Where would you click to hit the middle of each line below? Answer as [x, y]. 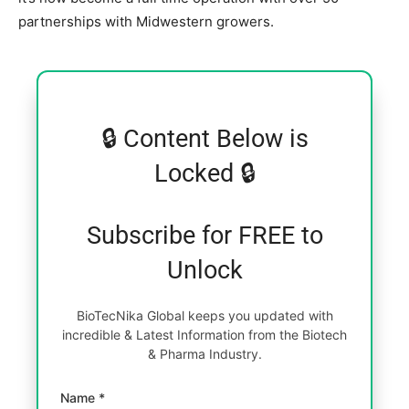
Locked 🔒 [204, 174]
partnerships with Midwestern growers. [146, 22]
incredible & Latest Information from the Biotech [204, 335]
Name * [83, 398]
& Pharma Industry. [204, 354]
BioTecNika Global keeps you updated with [204, 316]
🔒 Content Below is [204, 139]
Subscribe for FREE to [204, 236]
